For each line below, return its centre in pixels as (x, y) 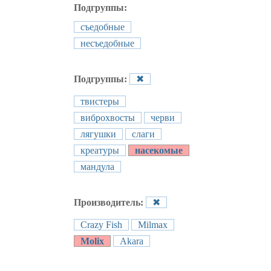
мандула (97, 167)
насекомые (159, 150)
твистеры (100, 101)
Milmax (153, 225)
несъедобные (107, 43)
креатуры (100, 150)
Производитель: (110, 202)
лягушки (98, 134)
